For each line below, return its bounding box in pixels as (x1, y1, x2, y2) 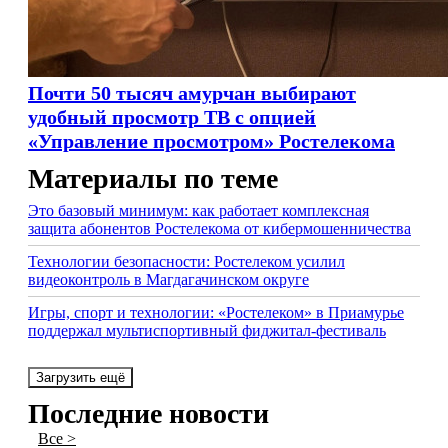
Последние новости (28, 398, 269, 429)
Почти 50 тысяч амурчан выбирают (28, 82, 356, 104)
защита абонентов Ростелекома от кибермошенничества (28, 220, 411, 237)
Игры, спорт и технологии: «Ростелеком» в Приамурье (28, 304, 404, 321)
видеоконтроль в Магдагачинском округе (28, 271, 309, 288)
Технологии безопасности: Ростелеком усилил (28, 253, 345, 270)
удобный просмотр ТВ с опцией (28, 106, 316, 128)
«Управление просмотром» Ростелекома (28, 130, 395, 152)
